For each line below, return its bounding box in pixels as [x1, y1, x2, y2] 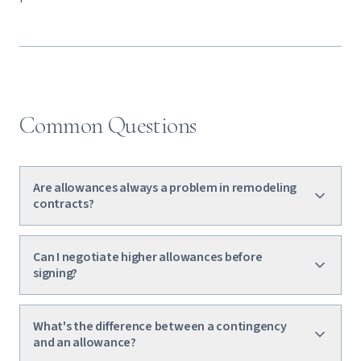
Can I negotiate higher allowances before [33, 248, 263, 266]
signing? [33, 264, 78, 282]
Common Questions [19, 110, 197, 140]
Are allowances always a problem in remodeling [33, 179, 297, 197]
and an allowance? [33, 334, 136, 351]
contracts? [33, 195, 94, 213]
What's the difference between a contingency [33, 317, 287, 335]
